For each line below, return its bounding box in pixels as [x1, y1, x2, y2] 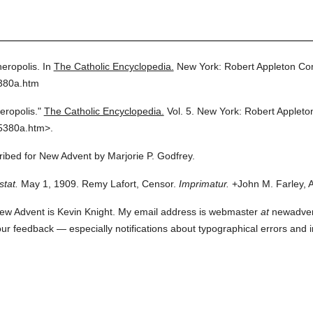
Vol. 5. [166, 105, 194, 117]
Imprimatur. [178, 178, 229, 189]
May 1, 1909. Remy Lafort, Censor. [17, 178, 176, 189]
